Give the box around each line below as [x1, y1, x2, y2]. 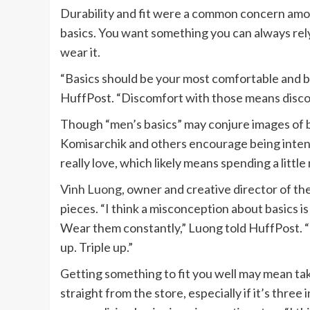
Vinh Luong [60, 181, 122, 197]
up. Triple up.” [60, 239, 133, 255]
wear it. [60, 44, 100, 60]
